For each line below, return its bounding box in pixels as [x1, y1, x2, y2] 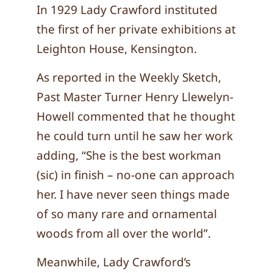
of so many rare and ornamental [37, 206, 217, 222]
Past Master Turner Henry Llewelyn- [37, 89, 233, 105]
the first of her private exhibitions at [37, 21, 236, 37]
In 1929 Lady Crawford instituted [37, 2, 218, 18]
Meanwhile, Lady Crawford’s [37, 254, 191, 270]
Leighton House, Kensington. [37, 41, 197, 57]
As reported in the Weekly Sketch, [37, 69, 221, 85]
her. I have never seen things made [37, 186, 230, 202]
